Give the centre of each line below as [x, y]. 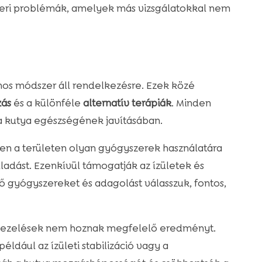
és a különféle [47, 103]
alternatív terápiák [127, 103]
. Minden [191, 103]
